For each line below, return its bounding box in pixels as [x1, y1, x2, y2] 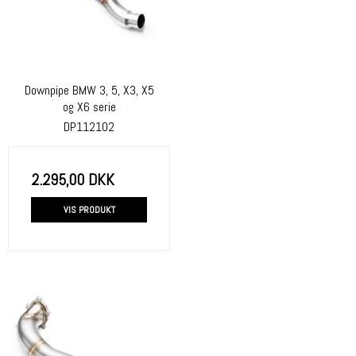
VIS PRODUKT [63, 203, 115, 217]
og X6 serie [62, 99, 116, 116]
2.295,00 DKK [31, 168, 114, 190]
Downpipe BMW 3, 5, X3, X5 [24, 83, 154, 99]
